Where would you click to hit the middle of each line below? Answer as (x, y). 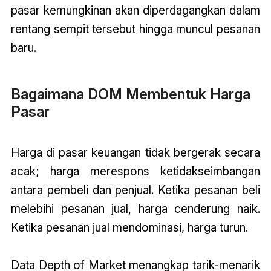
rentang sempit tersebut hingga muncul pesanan (135, 29)
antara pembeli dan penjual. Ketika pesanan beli (135, 190)
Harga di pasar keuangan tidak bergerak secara (135, 152)
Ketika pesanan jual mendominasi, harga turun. (129, 227)
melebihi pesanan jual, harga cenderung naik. (135, 208)
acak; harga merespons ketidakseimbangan (135, 171)
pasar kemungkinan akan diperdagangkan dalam (135, 11)
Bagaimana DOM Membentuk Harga (130, 94)
